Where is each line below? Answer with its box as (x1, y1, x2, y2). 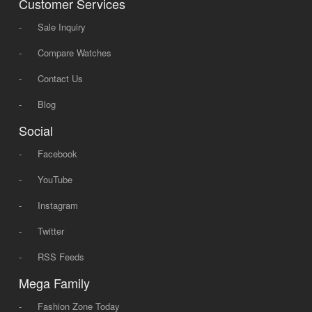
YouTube (37, 173, 72, 186)
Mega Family (18, 274, 90, 292)
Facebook (37, 147, 77, 160)
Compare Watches (37, 46, 111, 59)
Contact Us (37, 72, 83, 85)
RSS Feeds (37, 250, 84, 263)
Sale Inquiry (37, 20, 86, 33)
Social (18, 121, 53, 139)
